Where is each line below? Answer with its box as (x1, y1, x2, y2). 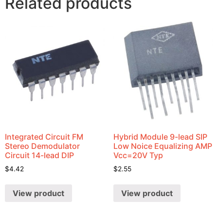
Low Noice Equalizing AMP (113, 141, 212, 151)
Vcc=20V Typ (113, 150, 163, 160)
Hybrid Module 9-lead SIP (113, 131, 207, 142)
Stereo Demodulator (5, 141, 80, 151)
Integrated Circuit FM (5, 131, 83, 142)
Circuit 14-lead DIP (5, 150, 74, 160)
